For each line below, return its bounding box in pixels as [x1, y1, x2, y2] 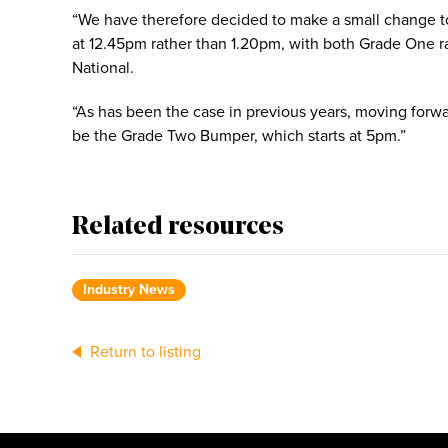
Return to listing [86, 342, 201, 362]
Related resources [72, 215, 284, 240]
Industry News [83, 281, 175, 298]
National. [72, 58, 134, 78]
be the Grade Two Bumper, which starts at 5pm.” [72, 126, 406, 146]
